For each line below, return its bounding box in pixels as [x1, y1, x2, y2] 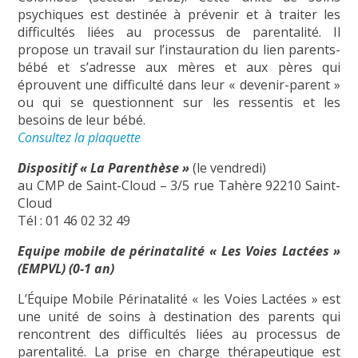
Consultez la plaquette [17, 128, 141, 146]
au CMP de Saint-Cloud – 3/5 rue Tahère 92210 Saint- [17, 176, 341, 194]
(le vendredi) [189, 158, 266, 177]
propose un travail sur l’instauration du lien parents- [17, 40, 341, 58]
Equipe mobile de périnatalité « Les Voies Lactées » [17, 241, 341, 260]
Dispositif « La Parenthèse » [17, 158, 189, 177]
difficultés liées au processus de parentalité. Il [17, 22, 341, 41]
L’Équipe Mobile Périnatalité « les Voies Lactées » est [17, 289, 341, 308]
